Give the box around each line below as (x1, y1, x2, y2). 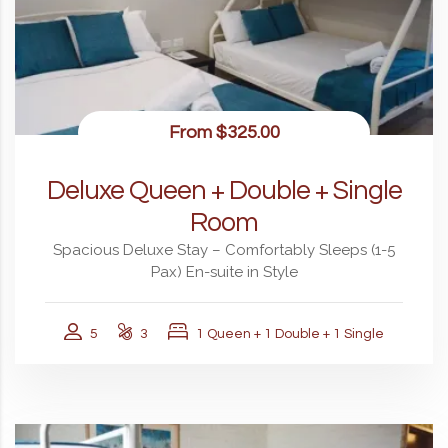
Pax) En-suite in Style (150, 262, 298, 281)
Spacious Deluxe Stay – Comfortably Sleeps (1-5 (53, 240, 395, 259)
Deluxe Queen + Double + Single (46, 176, 402, 205)
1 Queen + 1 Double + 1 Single (196, 326, 384, 341)
